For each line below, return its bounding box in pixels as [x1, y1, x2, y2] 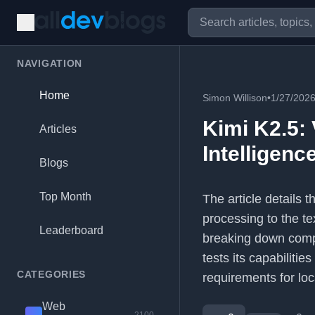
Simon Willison [202, 92, 267, 103]
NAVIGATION [17, 58, 82, 69]
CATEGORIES [17, 269, 86, 280]
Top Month [39, 191, 91, 202]
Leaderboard [39, 224, 103, 236]
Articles [39, 123, 77, 135]
